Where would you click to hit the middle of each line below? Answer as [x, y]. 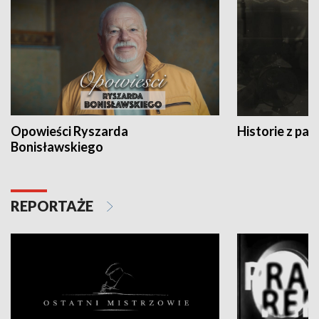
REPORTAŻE [53, 206]
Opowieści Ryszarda [69, 131]
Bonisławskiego [57, 147]
